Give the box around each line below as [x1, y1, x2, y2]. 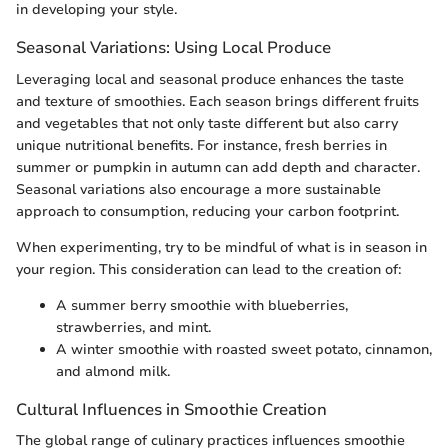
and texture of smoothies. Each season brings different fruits [16, 91, 419, 111]
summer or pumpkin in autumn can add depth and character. [16, 157, 420, 177]
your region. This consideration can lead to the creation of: [16, 259, 401, 279]
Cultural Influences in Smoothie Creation [16, 397, 327, 421]
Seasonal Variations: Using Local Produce [16, 36, 331, 60]
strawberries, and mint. [56, 317, 211, 337]
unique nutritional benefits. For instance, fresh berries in [16, 135, 387, 155]
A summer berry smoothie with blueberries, [56, 295, 348, 315]
